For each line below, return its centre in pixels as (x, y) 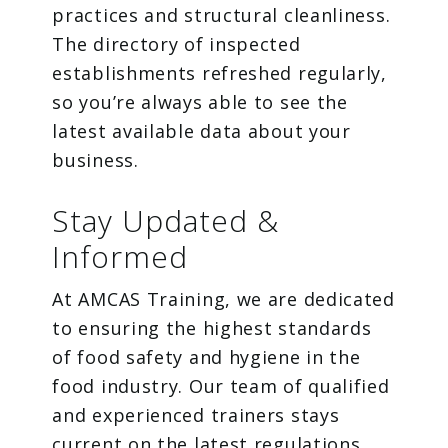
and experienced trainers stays (196, 415)
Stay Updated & (166, 221)
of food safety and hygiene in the (206, 357)
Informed (120, 257)
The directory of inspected (176, 44)
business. (95, 160)
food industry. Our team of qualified (221, 386)
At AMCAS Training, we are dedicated (223, 299)
